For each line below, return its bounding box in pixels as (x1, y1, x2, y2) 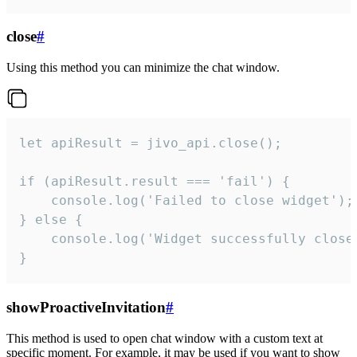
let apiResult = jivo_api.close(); (19, 135, 282, 151)
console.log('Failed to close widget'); (19, 193, 354, 209)
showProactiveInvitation (6, 298, 166, 316)
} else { (19, 212, 83, 228)
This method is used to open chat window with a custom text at (6, 331, 323, 345)
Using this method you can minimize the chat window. (6, 61, 280, 75)
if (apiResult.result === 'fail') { (19, 174, 290, 190)
